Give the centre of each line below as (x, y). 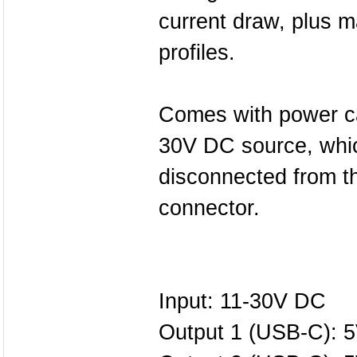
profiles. (197, 53)
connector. (209, 208)
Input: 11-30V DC (242, 301)
